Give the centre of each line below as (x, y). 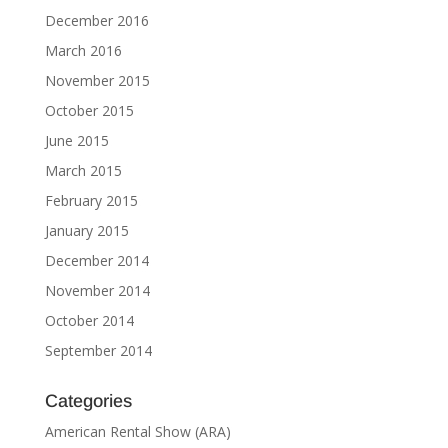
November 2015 (97, 80)
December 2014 (96, 260)
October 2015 (89, 110)
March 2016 (83, 50)
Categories (88, 401)
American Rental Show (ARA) (137, 431)
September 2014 (98, 350)
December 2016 (96, 20)
